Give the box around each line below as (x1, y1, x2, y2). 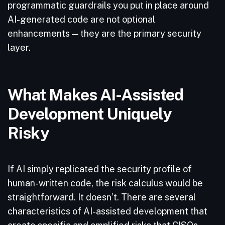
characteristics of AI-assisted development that (8, 206, 207, 216)
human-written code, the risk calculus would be (8, 178, 203, 188)
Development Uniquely (8, 104, 171, 123)
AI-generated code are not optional (8, 14, 155, 25)
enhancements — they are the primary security (8, 28, 201, 39)
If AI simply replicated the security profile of (8, 164, 192, 174)
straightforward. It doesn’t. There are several (8, 192, 196, 202)
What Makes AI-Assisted (8, 85, 183, 104)
